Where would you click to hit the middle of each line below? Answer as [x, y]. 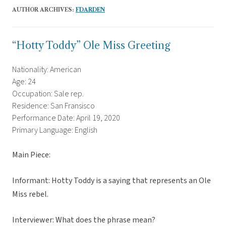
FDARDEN [90, 10]
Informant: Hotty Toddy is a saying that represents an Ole [111, 181]
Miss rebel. [31, 194]
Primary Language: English [55, 130]
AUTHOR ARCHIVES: [44, 10]
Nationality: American [47, 70]
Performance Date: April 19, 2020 [66, 118]
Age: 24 [24, 82]
